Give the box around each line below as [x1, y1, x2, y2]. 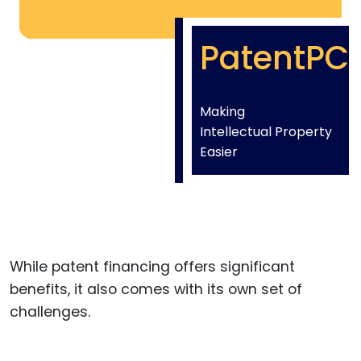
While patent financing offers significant [10, 257, 295, 277]
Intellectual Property [200, 122, 332, 142]
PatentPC [200, 35, 349, 81]
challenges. [10, 302, 90, 322]
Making [200, 102, 245, 122]
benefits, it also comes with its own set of [10, 280, 302, 300]
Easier [200, 143, 238, 162]
